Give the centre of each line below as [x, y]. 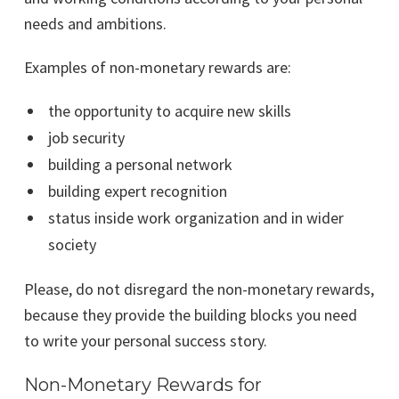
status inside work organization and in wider [195, 218]
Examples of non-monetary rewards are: [158, 68]
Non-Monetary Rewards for [143, 385]
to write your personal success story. [146, 341]
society [72, 245]
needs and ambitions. [95, 24]
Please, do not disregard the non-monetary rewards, [199, 289]
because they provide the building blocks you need [191, 315]
